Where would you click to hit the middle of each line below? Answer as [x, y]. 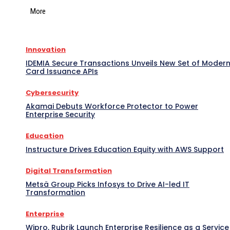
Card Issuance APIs [62, 71]
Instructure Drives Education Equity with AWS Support [125, 149]
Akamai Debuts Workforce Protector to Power [112, 106]
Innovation [46, 49]
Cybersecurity [52, 92]
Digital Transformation [69, 170]
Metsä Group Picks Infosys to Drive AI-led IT [108, 184]
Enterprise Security [60, 114]
